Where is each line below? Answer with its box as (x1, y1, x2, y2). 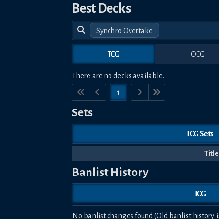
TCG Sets (186, 130, 214, 138)
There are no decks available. (72, 72, 164, 80)
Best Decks (72, 1, 131, 16)
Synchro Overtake (96, 27, 153, 35)
